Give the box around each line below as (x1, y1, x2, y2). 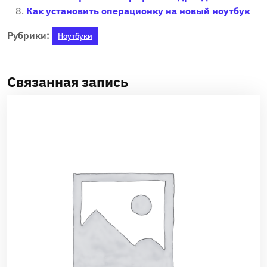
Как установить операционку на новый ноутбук (26, 5, 250, 17)
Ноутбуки (58, 31, 92, 41)
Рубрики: (7, 29, 49, 41)
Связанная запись (7, 73, 128, 91)
